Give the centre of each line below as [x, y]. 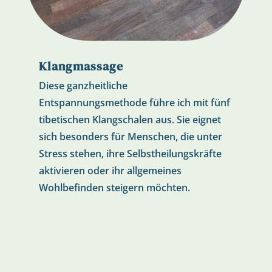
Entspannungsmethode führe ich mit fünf [134, 103]
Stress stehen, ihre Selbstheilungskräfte [130, 154]
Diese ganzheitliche [83, 86]
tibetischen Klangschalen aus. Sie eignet [130, 120]
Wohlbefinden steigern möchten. [114, 188]
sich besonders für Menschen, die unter [130, 137]
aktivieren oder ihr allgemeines [110, 171]
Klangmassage [81, 66]
